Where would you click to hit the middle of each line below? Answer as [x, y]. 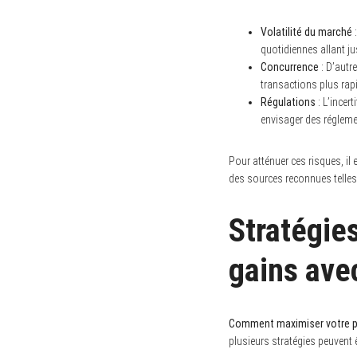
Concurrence [290, 67]
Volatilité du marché [306, 31]
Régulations [288, 102]
